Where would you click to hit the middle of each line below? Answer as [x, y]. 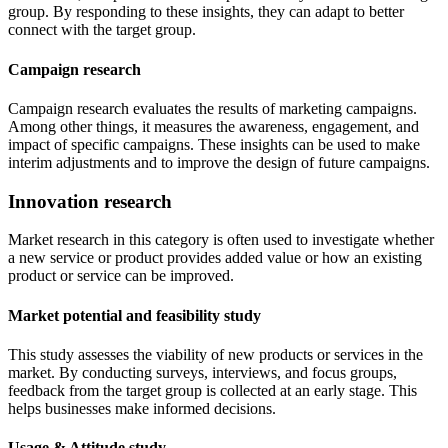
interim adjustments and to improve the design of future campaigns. [221, 162]
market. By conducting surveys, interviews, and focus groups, [202, 372]
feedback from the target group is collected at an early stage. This [212, 390]
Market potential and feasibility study [136, 315]
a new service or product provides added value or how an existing [215, 258]
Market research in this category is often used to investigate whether [221, 240]
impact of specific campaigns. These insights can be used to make [214, 144]
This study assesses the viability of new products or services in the [215, 354]
